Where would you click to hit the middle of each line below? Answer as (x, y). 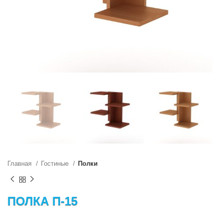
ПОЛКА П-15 (42, 201)
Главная (20, 164)
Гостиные (56, 164)
